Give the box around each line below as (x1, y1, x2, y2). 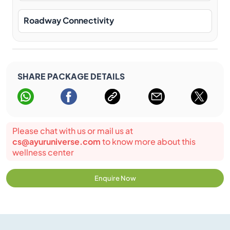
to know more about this (101, 136, 196, 147)
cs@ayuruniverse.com (12, 136, 101, 147)
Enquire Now (94, 174, 136, 182)
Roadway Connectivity (24, 15, 114, 26)
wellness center (12, 147, 74, 158)
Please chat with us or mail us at (12, 125, 133, 136)
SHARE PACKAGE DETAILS (17, 69, 125, 83)
